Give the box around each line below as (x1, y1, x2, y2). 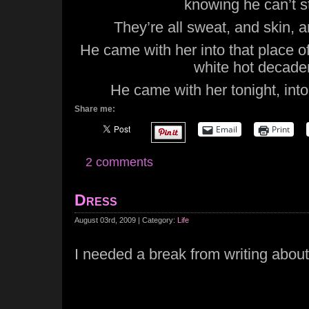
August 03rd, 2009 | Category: (74, 216, 177, 224)
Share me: (74, 104, 115, 114)
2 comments (86, 155, 153, 169)
